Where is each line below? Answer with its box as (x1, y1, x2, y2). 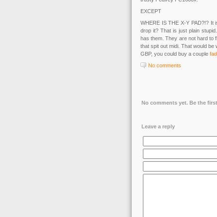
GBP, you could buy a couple (140, 51, 210, 57)
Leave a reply (141, 124, 175, 129)
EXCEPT (140, 8, 161, 14)
